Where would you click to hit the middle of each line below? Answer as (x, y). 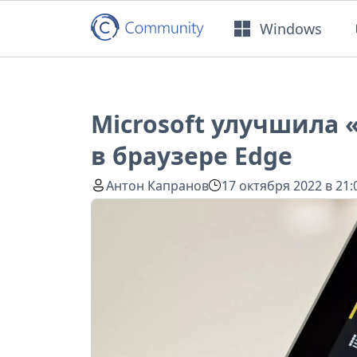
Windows (291, 28)
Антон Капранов (158, 185)
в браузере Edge (192, 156)
